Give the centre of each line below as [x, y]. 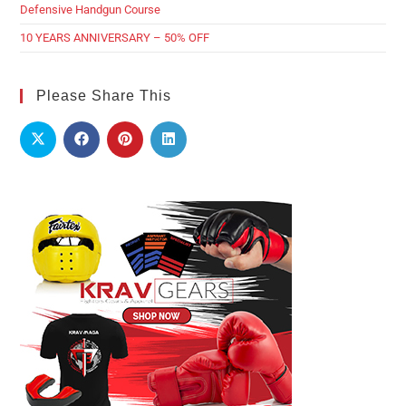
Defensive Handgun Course [91, 9]
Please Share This [104, 95]
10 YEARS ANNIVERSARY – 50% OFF [115, 37]
